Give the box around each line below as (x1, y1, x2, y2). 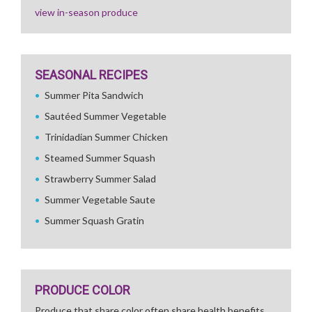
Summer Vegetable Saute (45, 194, 155, 205)
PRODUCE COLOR (35, 283, 130, 297)
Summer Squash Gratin (45, 214, 144, 226)
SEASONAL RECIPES (35, 68, 148, 82)
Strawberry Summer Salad (45, 173, 156, 185)
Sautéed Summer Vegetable (45, 110, 166, 122)
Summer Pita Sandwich (45, 89, 143, 101)
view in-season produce (35, 6, 138, 18)
